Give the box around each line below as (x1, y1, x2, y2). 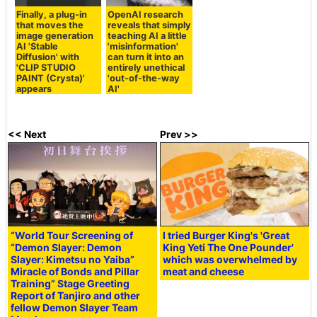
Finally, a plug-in (16, 9, 88, 21)
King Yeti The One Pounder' (163, 241, 294, 254)
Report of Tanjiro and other (11, 289, 141, 302)
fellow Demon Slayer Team (11, 301, 139, 314)
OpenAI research (107, 9, 183, 21)
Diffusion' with (16, 52, 80, 63)
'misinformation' (107, 41, 178, 52)
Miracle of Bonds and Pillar (11, 265, 140, 278)
